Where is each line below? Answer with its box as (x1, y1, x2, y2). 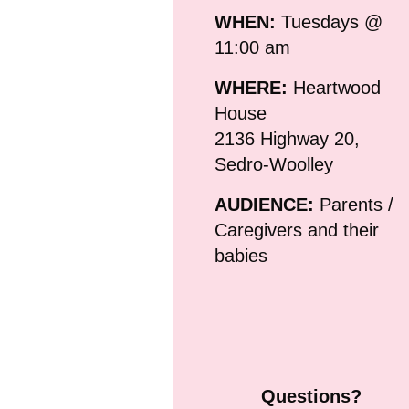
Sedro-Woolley (214, 153, 333, 174)
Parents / (319, 194, 393, 215)
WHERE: (214, 77, 288, 98)
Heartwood (287, 77, 381, 98)
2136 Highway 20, (214, 128, 360, 149)
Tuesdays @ (280, 11, 383, 32)
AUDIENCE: (214, 194, 320, 215)
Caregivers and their (214, 219, 379, 240)
